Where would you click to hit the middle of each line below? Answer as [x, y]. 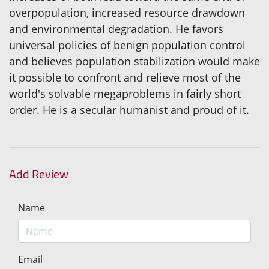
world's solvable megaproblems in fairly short [125, 94]
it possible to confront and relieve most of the [125, 78]
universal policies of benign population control [127, 45]
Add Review [39, 174]
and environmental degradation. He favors [116, 29]
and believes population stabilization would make [134, 62]
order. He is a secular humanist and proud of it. [129, 110]
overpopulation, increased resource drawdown [127, 13]
